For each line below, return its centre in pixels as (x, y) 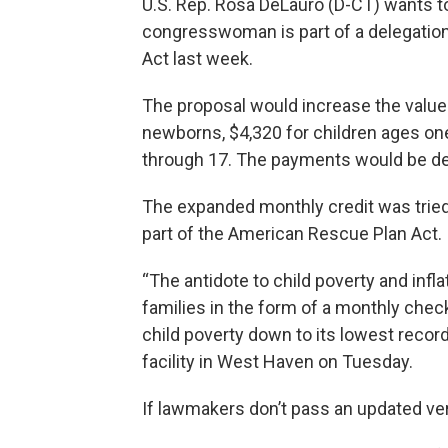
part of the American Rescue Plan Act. (292, 234)
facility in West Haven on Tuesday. (277, 362)
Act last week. (197, 59)
